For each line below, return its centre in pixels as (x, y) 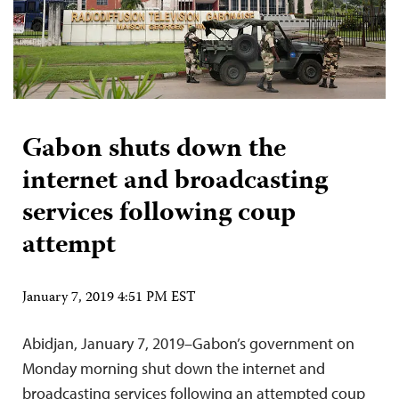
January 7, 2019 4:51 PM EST (109, 299)
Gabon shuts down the (154, 151)
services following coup (159, 215)
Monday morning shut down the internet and (174, 369)
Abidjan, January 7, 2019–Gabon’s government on (188, 344)
